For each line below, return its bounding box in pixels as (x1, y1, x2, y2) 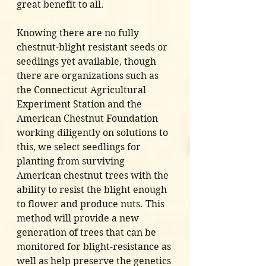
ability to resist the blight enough (17, 184, 169, 196)
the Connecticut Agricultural (17, 84, 148, 96)
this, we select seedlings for (17, 141, 143, 153)
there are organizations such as (17, 70, 161, 82)
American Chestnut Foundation (17, 113, 160, 125)
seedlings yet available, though (17, 56, 159, 68)
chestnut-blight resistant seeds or (17, 42, 170, 53)
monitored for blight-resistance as (17, 241, 173, 253)
